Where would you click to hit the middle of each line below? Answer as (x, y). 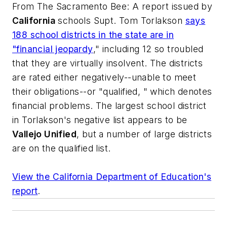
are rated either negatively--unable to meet (104, 77)
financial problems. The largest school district (109, 105)
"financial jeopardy (53, 49)
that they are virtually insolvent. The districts (108, 63)
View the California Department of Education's (112, 176)
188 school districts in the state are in (93, 34)
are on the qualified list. (62, 148)
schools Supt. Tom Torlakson (120, 20)
